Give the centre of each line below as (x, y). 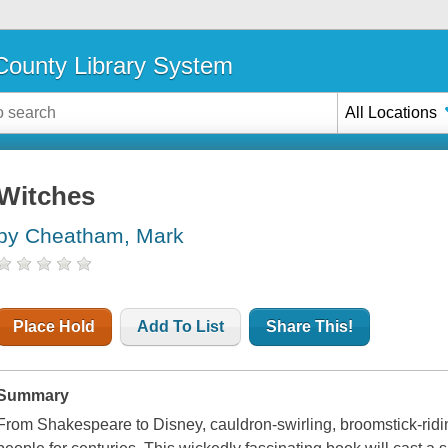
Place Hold (54, 327)
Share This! (310, 327)
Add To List (181, 327)
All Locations (391, 112)
